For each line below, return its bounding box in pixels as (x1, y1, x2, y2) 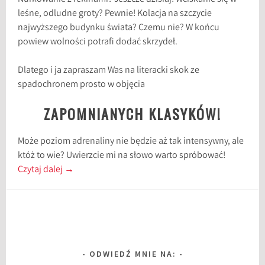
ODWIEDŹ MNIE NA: (89, 248, 176, 259)
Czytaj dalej (18, 163, 65, 177)
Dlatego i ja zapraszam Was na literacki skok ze (18, 63, 200, 77)
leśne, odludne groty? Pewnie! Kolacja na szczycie (18, 7, 212, 21)
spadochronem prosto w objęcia (18, 77, 146, 92)
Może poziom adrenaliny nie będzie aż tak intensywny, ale (18, 134, 244, 148)
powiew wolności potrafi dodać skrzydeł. (18, 35, 178, 49)
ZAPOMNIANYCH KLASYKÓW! (44, 102, 221, 124)
